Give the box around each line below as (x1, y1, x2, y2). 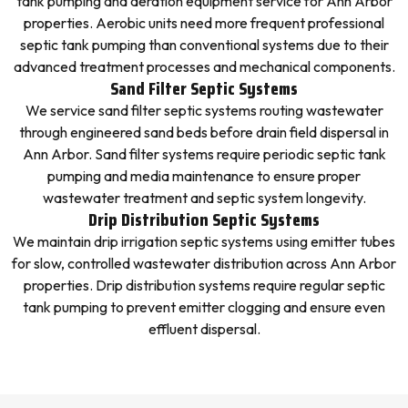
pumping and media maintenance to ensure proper (47, 167, 361, 185)
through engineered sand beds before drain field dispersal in (19, 123, 389, 141)
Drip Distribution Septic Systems (88, 205, 320, 234)
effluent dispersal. (148, 320, 260, 338)
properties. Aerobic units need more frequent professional (24, 14, 384, 32)
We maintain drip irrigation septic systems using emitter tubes (13, 232, 395, 250)
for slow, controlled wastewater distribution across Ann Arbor (12, 254, 396, 272)
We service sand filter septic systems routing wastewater (25, 101, 383, 119)
